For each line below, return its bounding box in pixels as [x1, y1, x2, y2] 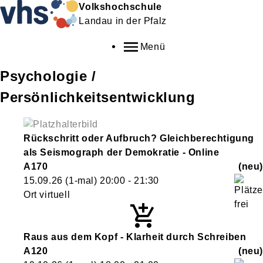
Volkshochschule [79, 2, 162, 12]
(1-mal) [62, 176, 100, 186]
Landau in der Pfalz [79, 16, 167, 26]
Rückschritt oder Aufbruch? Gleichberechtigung [23, 133, 255, 143]
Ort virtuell [23, 190, 70, 200]
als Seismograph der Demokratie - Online [23, 147, 220, 157]
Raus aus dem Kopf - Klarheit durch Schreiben [23, 232, 247, 242]
